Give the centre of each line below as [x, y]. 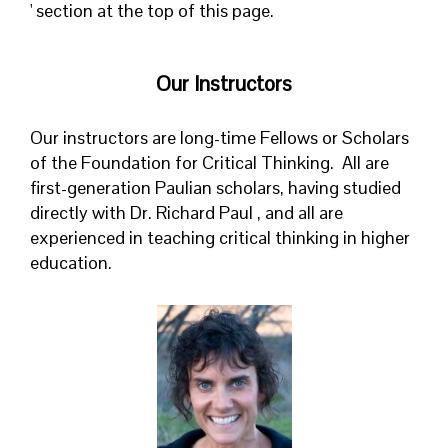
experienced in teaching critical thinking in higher [220, 238]
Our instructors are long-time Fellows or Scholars [219, 138]
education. [71, 263]
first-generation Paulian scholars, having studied [215, 188]
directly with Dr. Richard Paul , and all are [186, 213]
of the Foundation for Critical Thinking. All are [209, 163]
